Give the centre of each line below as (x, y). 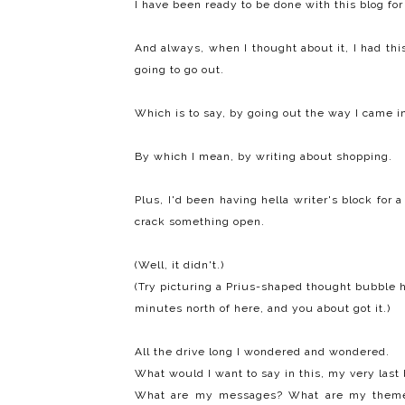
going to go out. (179, 70)
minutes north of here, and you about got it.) (263, 309)
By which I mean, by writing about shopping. (264, 157)
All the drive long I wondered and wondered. (262, 352)
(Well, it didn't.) (179, 265)
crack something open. (200, 222)
